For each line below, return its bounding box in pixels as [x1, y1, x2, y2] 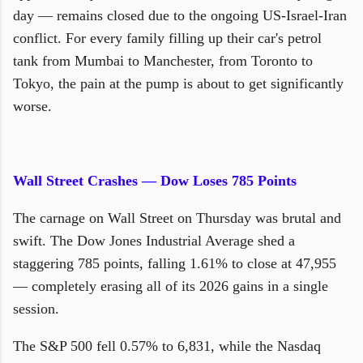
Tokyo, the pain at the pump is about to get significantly [13, 75, 344, 92]
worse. [13, 98, 52, 114]
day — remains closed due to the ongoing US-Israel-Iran [13, 7, 347, 23]
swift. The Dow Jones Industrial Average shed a [13, 233, 295, 249]
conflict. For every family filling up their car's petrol [13, 30, 322, 46]
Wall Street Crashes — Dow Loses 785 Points [13, 173, 297, 189]
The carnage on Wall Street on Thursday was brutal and [13, 210, 341, 226]
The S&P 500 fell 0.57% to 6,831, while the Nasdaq [13, 338, 321, 354]
